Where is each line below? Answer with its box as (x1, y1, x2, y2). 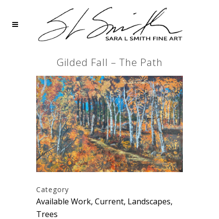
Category (36, 185, 69, 195)
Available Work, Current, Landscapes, (36, 196, 173, 207)
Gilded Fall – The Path (56, 56, 163, 69)
